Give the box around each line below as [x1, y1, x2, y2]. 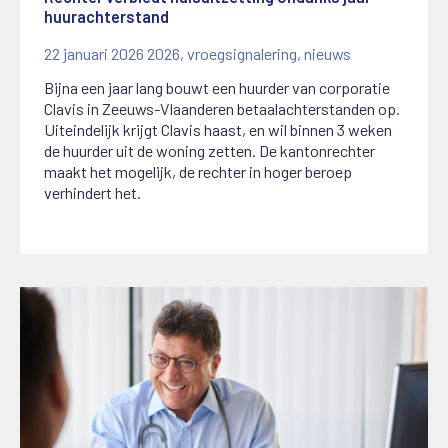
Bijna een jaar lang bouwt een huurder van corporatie [44, 78, 391, 98]
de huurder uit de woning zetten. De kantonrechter [44, 141, 376, 161]
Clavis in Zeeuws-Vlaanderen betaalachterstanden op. [44, 99, 401, 119]
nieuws [304, 44, 352, 64]
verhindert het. [44, 183, 142, 203]
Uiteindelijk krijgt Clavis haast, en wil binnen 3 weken [44, 120, 393, 140]
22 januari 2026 [44, 44, 145, 64]
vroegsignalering [187, 44, 298, 64]
